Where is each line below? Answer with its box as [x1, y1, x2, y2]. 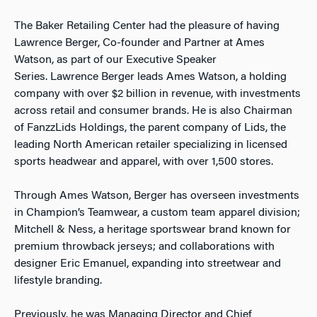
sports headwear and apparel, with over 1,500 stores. [14, 156, 273, 168]
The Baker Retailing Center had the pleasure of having [14, 21, 279, 33]
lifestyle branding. [14, 275, 102, 287]
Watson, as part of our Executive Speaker [14, 54, 217, 67]
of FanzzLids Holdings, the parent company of [14, 122, 244, 134]
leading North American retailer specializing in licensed [14, 139, 287, 151]
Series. [14, 71, 50, 83]
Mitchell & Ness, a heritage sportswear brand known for [14, 224, 291, 236]
